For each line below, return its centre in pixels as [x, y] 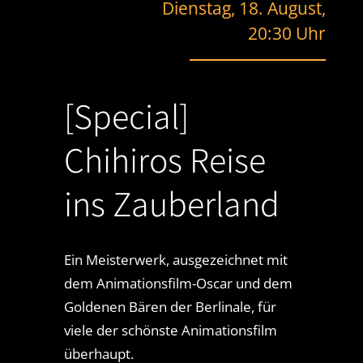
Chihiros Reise [164, 160]
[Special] [126, 116]
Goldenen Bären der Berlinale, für [170, 307]
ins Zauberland [171, 204]
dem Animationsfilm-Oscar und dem [178, 284]
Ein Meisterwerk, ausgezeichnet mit [175, 260]
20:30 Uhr [287, 34]
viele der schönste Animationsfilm [170, 331]
